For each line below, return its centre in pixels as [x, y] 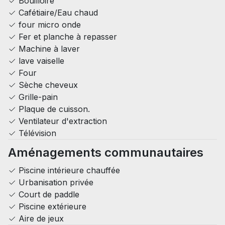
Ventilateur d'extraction [62, 121]
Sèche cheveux [47, 85]
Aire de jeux [40, 218]
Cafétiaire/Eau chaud [57, 12]
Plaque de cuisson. [53, 109]
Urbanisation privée [55, 182]
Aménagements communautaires [106, 152]
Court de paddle [48, 194]
